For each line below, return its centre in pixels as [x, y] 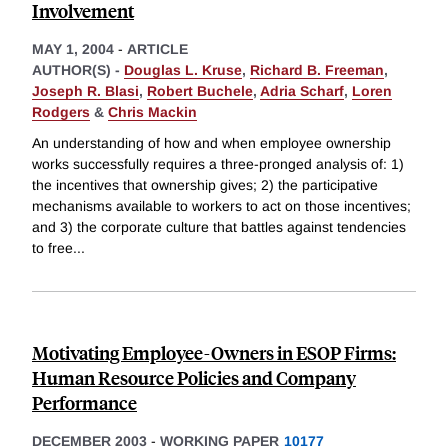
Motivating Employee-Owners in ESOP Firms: [214, 353]
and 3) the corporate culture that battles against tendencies [219, 227]
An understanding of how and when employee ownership [211, 143]
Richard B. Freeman [317, 69]
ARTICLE [157, 48]
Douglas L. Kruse [183, 69]
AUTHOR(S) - [78, 69]
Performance [84, 403]
